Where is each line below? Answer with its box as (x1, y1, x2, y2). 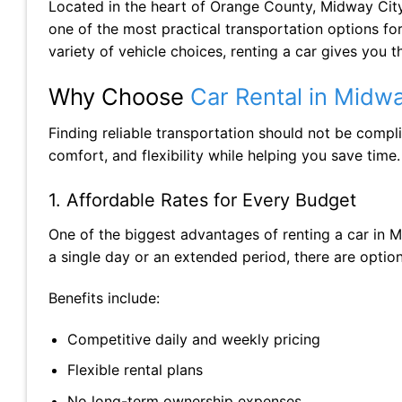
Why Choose (48, 82, 190, 110)
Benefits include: (48, 288, 160, 307)
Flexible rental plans (66, 361, 203, 380)
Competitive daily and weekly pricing (66, 329, 320, 348)
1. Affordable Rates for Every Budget (48, 189, 356, 212)
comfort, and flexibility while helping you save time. (48, 146, 400, 165)
